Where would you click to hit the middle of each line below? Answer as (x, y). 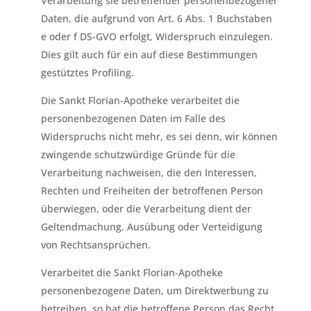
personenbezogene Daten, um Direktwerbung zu (154, 291)
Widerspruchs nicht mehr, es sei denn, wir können (159, 136)
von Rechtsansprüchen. (95, 245)
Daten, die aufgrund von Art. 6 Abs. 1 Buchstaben (156, 18)
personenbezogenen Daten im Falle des (133, 118)
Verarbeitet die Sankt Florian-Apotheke (132, 272)
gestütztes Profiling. (87, 73)
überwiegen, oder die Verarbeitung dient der (146, 209)
